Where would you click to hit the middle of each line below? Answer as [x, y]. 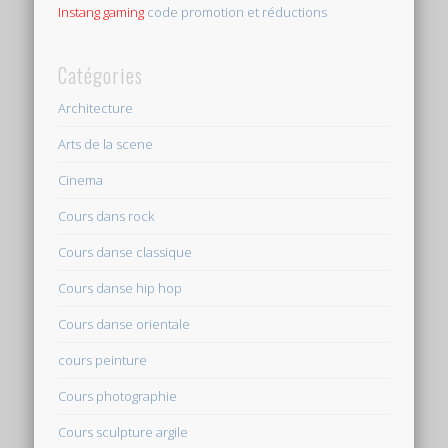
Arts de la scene [106, 144]
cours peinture [103, 360]
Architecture [96, 108]
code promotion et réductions [237, 12]
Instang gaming [101, 12]
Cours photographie [118, 396]
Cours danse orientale [124, 324]
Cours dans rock [106, 216]
